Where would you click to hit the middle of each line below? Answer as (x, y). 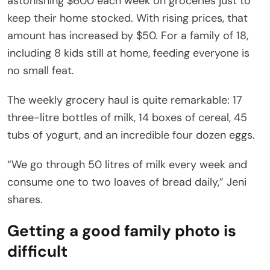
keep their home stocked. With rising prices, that (127, 18)
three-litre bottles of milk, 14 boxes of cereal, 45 (127, 117)
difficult (37, 251)
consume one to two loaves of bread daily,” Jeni (127, 182)
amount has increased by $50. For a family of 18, (128, 35)
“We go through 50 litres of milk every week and (127, 164)
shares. (25, 199)
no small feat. (41, 70)
